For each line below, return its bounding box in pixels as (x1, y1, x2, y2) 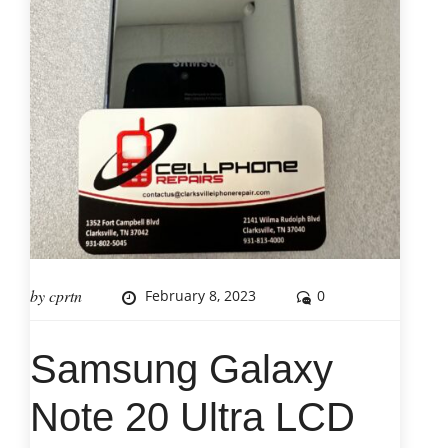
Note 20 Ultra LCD (30, 395, 355, 440)
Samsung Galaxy (30, 347, 333, 392)
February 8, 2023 (145, 286, 256, 306)
